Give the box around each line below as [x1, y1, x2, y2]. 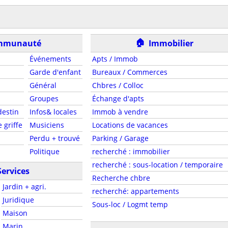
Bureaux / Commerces [92, 67, 167, 77]
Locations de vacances [92, 120, 168, 130]
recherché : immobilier [92, 147, 170, 156]
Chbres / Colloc [92, 80, 144, 90]
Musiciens [29, 120, 64, 130]
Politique [29, 147, 60, 156]
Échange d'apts [92, 94, 144, 103]
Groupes [29, 94, 59, 103]
